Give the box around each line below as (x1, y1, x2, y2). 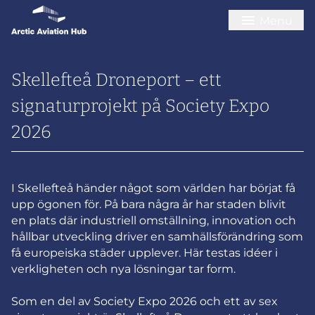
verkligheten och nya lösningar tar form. (11, 262, 236, 276)
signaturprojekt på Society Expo (11, 96, 269, 117)
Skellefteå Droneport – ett (11, 70, 221, 91)
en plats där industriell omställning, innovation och (11, 214, 296, 227)
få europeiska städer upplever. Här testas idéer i (11, 246, 278, 259)
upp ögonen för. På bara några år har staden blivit (11, 198, 286, 211)
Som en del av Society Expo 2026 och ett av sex (11, 295, 278, 308)
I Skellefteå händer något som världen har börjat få (11, 181, 295, 195)
